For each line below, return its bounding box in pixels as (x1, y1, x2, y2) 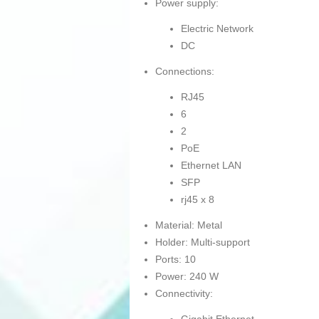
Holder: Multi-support (155, 236, 250, 249)
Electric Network (181, 23, 253, 35)
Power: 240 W (155, 271, 219, 283)
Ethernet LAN (181, 159, 241, 172)
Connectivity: (155, 288, 213, 300)
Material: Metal (155, 219, 222, 231)
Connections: (155, 66, 214, 78)
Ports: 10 (155, 253, 196, 266)
